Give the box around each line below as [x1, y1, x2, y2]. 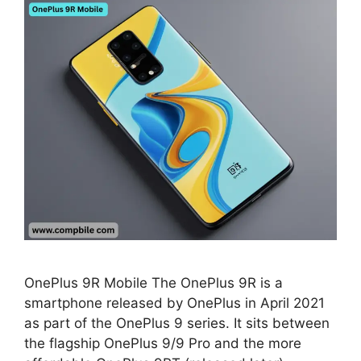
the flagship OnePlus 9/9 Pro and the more [24, 335, 301, 352]
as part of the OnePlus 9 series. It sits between [24, 315, 330, 332]
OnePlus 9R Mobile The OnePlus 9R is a [24, 275, 283, 292]
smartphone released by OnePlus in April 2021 [24, 295, 325, 312]
